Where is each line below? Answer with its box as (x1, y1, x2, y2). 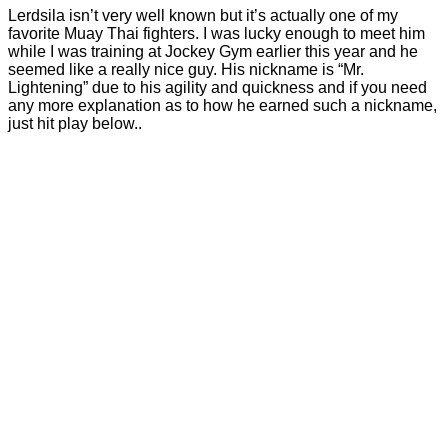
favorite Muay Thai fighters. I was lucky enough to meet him (8, 24, 425, 42)
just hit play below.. (8, 114, 142, 132)
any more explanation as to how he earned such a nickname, (8, 96, 437, 114)
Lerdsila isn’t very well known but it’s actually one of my (8, 6, 398, 24)
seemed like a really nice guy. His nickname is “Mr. (8, 60, 364, 78)
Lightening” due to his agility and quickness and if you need (8, 78, 427, 96)
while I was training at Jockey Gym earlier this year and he (8, 42, 418, 60)
